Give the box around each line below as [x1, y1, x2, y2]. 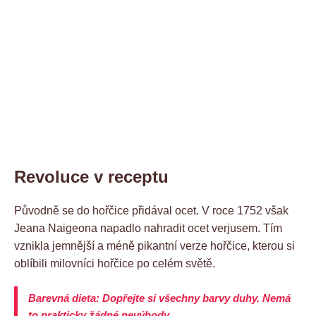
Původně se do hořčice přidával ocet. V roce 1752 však [14, 204, 288, 217]
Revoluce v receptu [14, 166, 169, 186]
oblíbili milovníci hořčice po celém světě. [14, 257, 215, 269]
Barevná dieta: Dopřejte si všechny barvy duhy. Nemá [28, 291, 291, 304]
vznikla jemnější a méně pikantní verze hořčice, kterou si [14, 239, 295, 252]
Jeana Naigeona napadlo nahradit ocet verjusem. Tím [14, 221, 282, 234]
